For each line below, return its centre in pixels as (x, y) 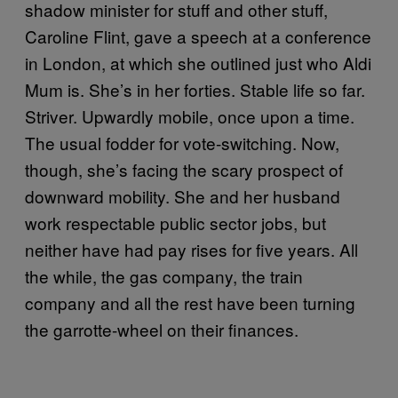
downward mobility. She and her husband (183, 195)
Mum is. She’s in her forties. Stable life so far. (195, 89)
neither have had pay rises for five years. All (191, 249)
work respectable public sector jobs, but (175, 222)
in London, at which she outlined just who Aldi (198, 62)
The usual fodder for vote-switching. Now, (182, 142)
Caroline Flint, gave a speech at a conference (198, 36)
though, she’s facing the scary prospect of (184, 169)
